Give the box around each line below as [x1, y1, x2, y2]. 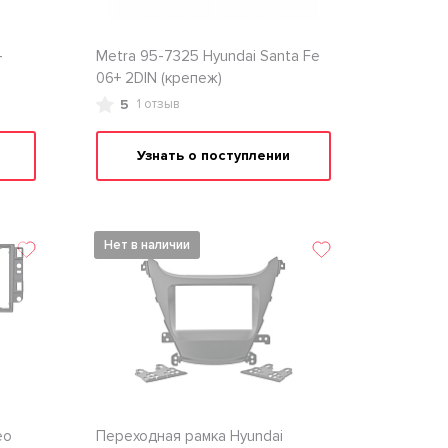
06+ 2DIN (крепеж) [95, 69, 222, 87]
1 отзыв [136, 96, 180, 112]
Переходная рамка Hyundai [95, 427, 283, 445]
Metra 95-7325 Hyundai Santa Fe [95, 47, 320, 65]
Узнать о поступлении [136, 147, 290, 164]
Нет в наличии [103, 237, 190, 253]
